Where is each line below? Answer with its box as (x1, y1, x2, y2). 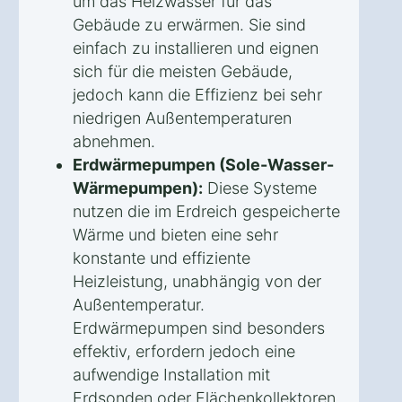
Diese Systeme (203, 178, 317, 197)
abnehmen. (73, 131, 155, 151)
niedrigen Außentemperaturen (73, 108, 292, 127)
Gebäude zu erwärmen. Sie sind (73, 14, 306, 34)
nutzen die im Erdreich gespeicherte (73, 201, 340, 221)
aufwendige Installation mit (73, 364, 270, 384)
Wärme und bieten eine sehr (73, 224, 278, 244)
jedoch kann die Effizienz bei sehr (73, 84, 322, 104)
